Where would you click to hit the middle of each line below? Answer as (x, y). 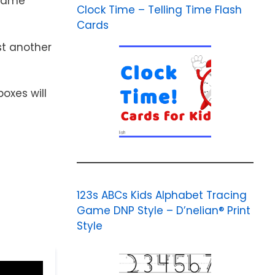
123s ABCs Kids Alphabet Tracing (161, 195)
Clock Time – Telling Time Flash (159, 10)
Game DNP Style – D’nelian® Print (163, 211)
